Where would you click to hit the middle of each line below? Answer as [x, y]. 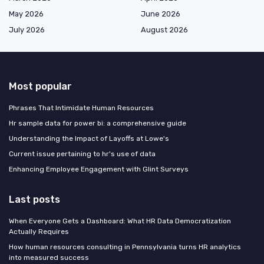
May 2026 [26, 14]
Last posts [34, 199]
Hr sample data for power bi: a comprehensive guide [98, 123]
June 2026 [161, 14]
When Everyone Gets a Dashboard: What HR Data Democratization [120, 221]
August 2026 [164, 29]
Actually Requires [39, 231]
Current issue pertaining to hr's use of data [82, 154]
